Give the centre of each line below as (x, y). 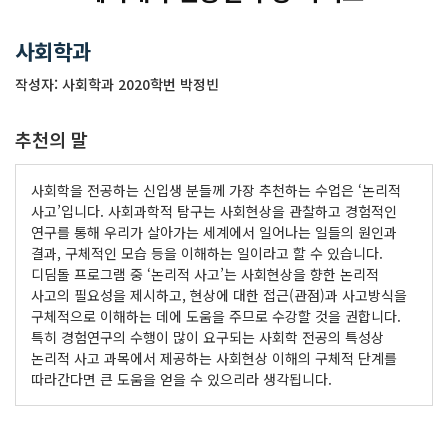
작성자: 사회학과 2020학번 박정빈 (117, 84)
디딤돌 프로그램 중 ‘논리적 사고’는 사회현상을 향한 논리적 (205, 274)
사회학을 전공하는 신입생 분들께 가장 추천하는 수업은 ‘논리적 (216, 190)
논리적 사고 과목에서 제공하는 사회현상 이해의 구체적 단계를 (214, 358)
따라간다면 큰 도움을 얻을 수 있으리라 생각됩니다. (181, 379)
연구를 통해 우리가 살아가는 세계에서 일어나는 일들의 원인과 (214, 232)
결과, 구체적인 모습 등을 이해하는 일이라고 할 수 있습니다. (207, 253)
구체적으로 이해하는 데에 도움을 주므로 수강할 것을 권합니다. (216, 316)
